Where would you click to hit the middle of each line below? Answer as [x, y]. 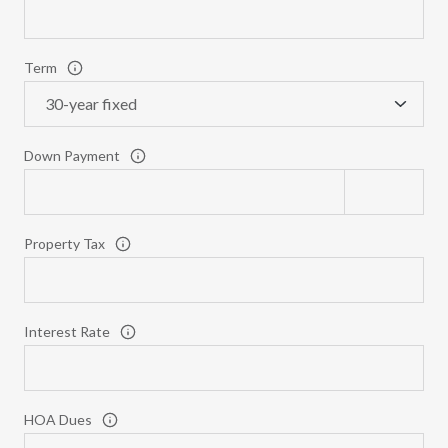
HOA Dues [58, 420]
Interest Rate [67, 332]
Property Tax [64, 244]
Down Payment [72, 156]
